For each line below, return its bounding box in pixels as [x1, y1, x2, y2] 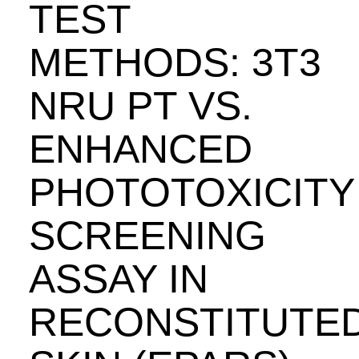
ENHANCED [28, 127, 252, 171]
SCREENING [28, 213, 266, 258]
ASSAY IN [28, 256, 208, 301]
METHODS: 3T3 [28, 40, 321, 85]
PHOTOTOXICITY [28, 170, 354, 215]
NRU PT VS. [28, 83, 252, 128]
